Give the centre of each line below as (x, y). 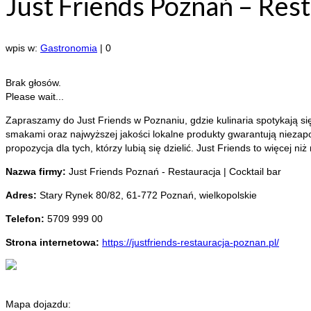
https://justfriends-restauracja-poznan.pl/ (191, 243)
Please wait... (35, 97)
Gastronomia (69, 48)
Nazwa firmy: (37, 172)
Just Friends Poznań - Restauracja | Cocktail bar (175, 172)
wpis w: (23, 48)
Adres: (23, 195)
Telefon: (26, 219)
